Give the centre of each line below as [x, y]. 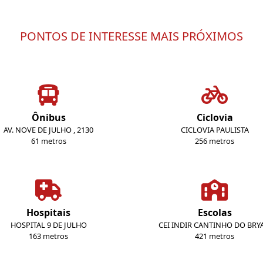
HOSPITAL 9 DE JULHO [48, 225]
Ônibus [48, 117]
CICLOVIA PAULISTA [215, 130]
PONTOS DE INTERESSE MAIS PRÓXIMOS [131, 36]
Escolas [215, 213]
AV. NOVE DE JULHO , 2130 [48, 130]
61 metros [48, 141]
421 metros [215, 236]
